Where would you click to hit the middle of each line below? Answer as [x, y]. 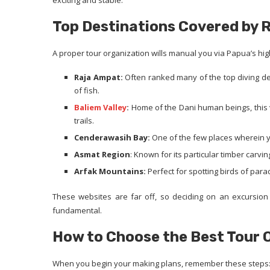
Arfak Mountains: [110, 171]
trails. [84, 121]
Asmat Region [102, 154]
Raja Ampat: [99, 77]
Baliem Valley [101, 107]
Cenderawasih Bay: [112, 137]
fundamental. [77, 210]
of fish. [87, 90]
